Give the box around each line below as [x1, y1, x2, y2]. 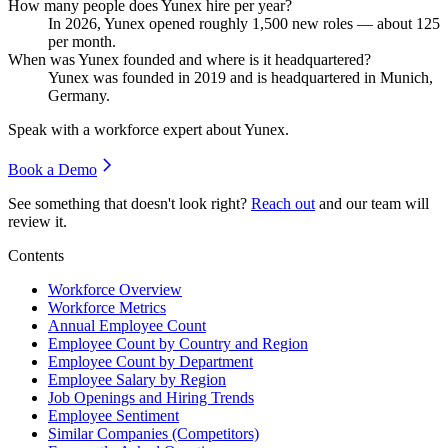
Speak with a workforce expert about [8, 120, 244, 138]
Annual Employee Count [48, 316, 206, 334]
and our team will [319, 194, 429, 212]
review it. [8, 212, 67, 230]
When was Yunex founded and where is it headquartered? [8, 50, 371, 68]
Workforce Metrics [48, 298, 166, 316]
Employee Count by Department [48, 352, 253, 370]
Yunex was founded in [48, 68, 194, 86]
